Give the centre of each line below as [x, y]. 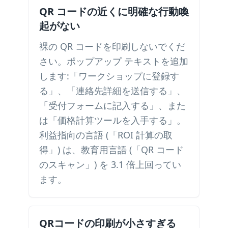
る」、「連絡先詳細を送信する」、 [112, 91]
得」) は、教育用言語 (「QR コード [111, 150]
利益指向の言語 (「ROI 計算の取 [106, 135]
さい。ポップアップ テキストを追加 [114, 61]
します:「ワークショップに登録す [109, 76]
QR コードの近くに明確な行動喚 [114, 11]
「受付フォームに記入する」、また [112, 105]
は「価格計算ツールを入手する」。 [112, 120]
